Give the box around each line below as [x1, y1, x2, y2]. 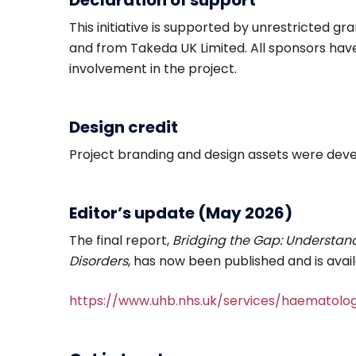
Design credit [69, 116, 178, 139]
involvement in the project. [69, 60, 237, 79]
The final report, [69, 231, 172, 250]
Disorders [69, 252, 128, 271]
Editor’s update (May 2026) [69, 202, 292, 225]
